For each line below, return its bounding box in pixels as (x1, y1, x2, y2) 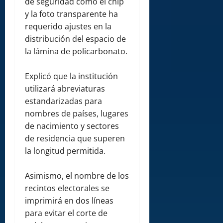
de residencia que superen (25, 133, 125, 144)
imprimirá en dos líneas (25, 195, 113, 207)
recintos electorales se (25, 183, 110, 194)
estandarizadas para (25, 96, 102, 107)
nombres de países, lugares (25, 108, 128, 119)
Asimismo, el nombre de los (25, 170, 129, 182)
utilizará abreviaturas (25, 83, 105, 95)
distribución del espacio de (25, 33, 126, 45)
